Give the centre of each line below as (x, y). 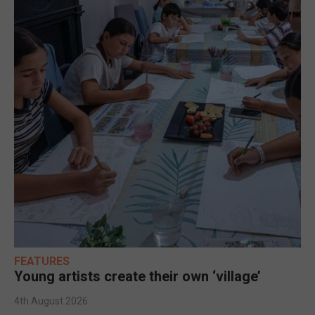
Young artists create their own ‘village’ (139, 276)
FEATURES (42, 261)
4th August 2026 (51, 301)
